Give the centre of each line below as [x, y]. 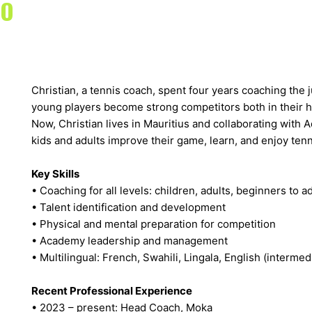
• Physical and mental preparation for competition [153, 224]
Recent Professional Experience [111, 290]
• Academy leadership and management [129, 240]
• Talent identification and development [128, 207]
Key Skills [55, 173]
